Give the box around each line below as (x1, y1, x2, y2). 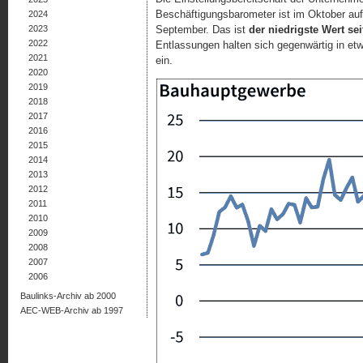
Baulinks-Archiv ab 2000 (20, 291, 116, 301)
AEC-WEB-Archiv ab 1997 (20, 305, 123, 315)
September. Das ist (156, 23, 249, 36)
